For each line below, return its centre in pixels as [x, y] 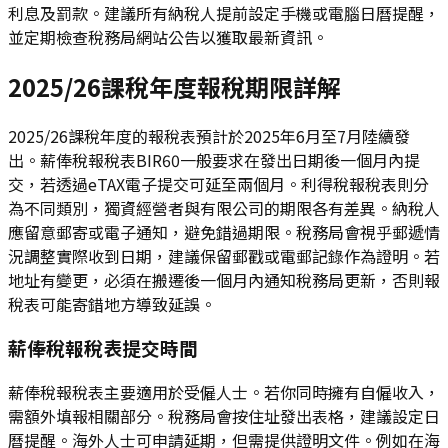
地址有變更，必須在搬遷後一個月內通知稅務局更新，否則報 [224, 279]
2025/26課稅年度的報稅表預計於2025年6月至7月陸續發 [209, 135]
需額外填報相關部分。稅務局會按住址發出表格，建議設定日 [224, 416]
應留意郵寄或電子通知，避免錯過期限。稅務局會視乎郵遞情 [224, 231]
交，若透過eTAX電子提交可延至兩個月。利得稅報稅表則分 [218, 183]
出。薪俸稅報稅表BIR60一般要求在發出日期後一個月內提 [214, 159]
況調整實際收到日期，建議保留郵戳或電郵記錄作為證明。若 [224, 255]
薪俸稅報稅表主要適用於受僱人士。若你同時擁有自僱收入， [224, 392]
